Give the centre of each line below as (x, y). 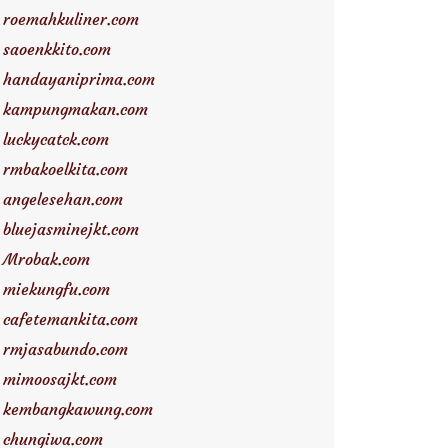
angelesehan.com (63, 199)
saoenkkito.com (57, 49)
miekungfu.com (56, 289)
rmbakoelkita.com (65, 169)
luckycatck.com (56, 139)
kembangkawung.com (78, 409)
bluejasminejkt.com (71, 229)
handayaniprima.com (79, 79)
